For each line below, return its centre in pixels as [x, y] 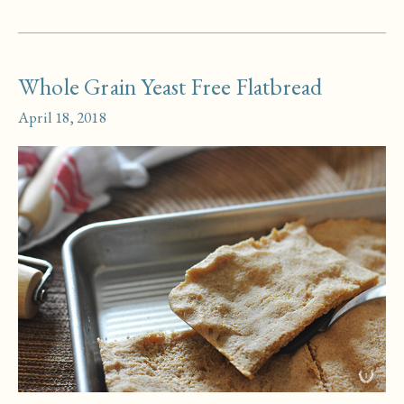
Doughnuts [55, 22]
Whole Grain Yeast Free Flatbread [170, 86]
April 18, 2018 [62, 117]
